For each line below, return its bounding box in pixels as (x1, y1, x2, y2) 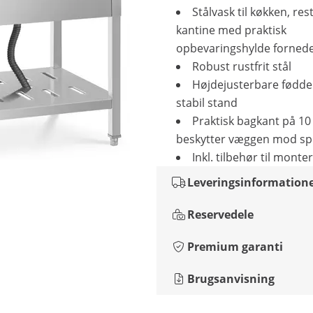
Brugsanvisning (187, 271, 275, 286)
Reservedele (187, 207, 254, 222)
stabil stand (176, 95, 238, 110)
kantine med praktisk (176, 22, 286, 38)
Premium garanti (187, 239, 283, 254)
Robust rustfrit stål (192, 59, 291, 74)
